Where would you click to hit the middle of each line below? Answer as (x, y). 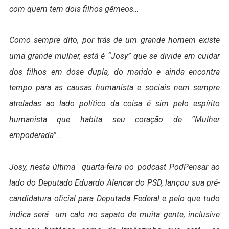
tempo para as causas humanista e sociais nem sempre (114, 88)
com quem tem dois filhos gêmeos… (74, 9)
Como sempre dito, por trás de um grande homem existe (114, 40)
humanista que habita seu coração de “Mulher (114, 120)
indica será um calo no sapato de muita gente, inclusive (114, 214)
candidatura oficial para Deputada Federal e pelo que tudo (114, 198)
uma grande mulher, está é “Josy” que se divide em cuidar (114, 56)
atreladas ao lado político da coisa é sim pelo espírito (114, 104)
